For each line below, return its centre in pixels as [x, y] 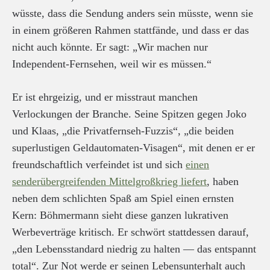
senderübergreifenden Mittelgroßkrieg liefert [109, 181]
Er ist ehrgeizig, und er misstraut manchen [105, 97]
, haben [223, 181]
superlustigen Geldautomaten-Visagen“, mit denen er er [133, 148]
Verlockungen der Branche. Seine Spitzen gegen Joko [129, 114]
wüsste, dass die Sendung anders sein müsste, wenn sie [133, 13]
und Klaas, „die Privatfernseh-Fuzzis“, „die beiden [123, 131]
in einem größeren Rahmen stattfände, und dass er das [130, 30]
